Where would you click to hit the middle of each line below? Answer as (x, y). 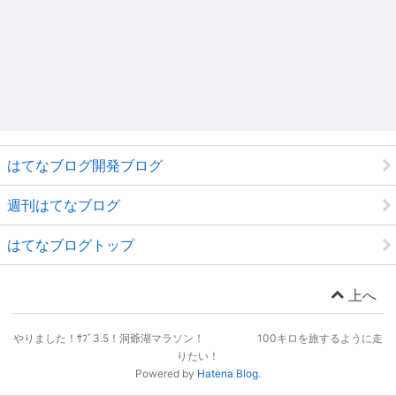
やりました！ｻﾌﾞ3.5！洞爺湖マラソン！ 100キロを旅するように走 (198, 339)
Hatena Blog (228, 374)
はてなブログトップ (71, 245)
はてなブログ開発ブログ (85, 166)
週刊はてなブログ (64, 206)
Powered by (166, 374)
